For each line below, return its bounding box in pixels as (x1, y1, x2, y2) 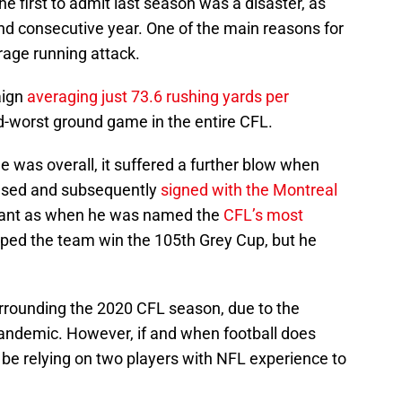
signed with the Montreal (161, 180, 337, 200)
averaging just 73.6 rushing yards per (27, 87, 289, 107)
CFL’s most (223, 205, 303, 225)
